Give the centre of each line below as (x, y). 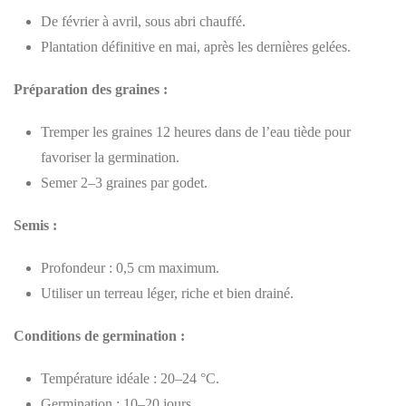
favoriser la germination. (110, 157)
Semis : (35, 225)
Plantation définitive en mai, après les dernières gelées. (196, 46)
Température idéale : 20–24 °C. (130, 378)
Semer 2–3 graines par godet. (124, 182)
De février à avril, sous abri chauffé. (143, 21)
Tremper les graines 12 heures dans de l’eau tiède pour (196, 131)
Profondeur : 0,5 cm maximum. (130, 267)
